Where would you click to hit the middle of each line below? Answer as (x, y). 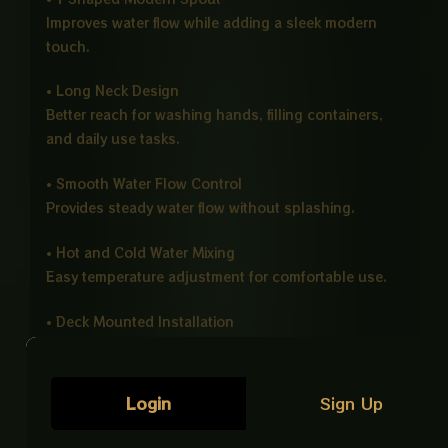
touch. (67, 46)
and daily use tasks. (112, 139)
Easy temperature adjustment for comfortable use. (216, 276)
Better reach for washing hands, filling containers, (214, 115)
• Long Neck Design (112, 91)
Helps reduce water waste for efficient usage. (198, 414)
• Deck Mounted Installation (139, 321)
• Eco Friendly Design (117, 390)
